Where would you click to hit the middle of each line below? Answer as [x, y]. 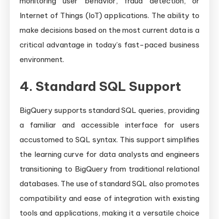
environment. [42, 60]
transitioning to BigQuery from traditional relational [109, 169]
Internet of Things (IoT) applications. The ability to [109, 16]
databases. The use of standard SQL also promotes [109, 184]
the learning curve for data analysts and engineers [109, 154]
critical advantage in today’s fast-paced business [109, 45]
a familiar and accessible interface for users [109, 125]
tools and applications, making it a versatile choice [109, 213]
